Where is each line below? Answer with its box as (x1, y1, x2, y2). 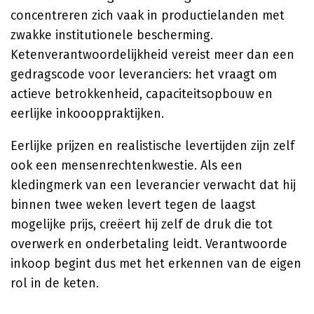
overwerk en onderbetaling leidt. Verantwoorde (11, 236, 287, 252)
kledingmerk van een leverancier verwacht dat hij (11, 177, 296, 193)
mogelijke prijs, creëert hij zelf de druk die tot (11, 217, 273, 232)
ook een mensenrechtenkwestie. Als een (11, 158, 243, 173)
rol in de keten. (11, 275, 99, 291)
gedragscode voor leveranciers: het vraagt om (11, 67, 277, 82)
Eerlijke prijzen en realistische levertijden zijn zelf (11, 138, 294, 153)
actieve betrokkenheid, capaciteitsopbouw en (11, 86, 273, 102)
